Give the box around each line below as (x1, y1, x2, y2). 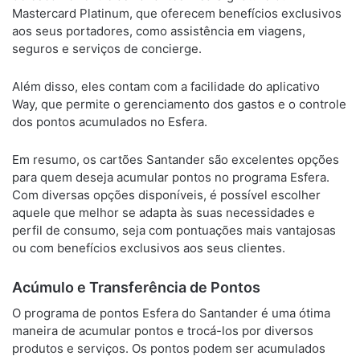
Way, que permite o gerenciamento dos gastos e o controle (12, 96, 346, 112)
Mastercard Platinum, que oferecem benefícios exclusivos (12, 5, 342, 21)
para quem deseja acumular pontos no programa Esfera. (12, 169, 329, 185)
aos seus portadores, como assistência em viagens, (12, 22, 305, 39)
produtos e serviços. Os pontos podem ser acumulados (12, 340, 325, 356)
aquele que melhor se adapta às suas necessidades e (12, 204, 315, 220)
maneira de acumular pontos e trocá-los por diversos (12, 322, 313, 338)
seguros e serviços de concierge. (12, 40, 202, 56)
